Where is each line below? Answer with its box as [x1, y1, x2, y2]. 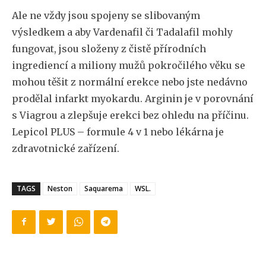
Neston [47, 183, 72, 194]
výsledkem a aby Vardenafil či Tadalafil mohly [12, 26, 233, 38]
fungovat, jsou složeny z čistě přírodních [12, 42, 206, 55]
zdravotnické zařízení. [12, 142, 119, 154]
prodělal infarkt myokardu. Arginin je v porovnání [12, 92, 254, 104]
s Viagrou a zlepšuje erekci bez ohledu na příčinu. [12, 109, 249, 121]
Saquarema [84, 183, 123, 194]
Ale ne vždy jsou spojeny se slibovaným [12, 9, 200, 21]
